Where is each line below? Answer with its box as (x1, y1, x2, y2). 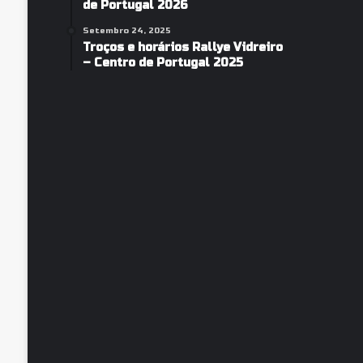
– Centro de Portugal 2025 (82, 56, 243, 70)
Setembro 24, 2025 (82, 26, 171, 36)
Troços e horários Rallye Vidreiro (82, 41, 283, 54)
